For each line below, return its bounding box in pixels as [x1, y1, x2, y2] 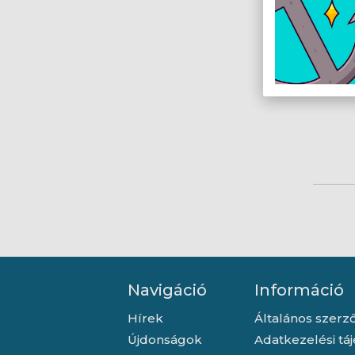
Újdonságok [127, 331, 202, 347]
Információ [254, 280, 344, 300]
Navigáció [127, 280, 207, 300]
